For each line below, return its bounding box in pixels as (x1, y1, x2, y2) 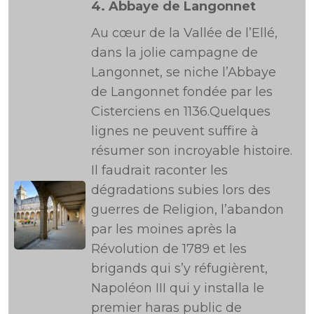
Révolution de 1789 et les (91, 241, 247, 257)
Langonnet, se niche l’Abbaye (91, 64, 276, 80)
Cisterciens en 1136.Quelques (91, 104, 271, 119)
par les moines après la (91, 221, 237, 237)
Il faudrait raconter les (91, 163, 228, 178)
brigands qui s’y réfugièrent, (91, 261, 268, 276)
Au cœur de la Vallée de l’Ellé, (91, 25, 278, 41)
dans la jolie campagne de (91, 45, 258, 60)
